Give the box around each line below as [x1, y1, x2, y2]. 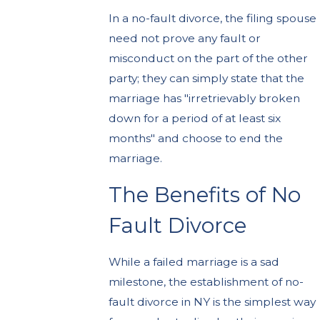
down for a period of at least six [109, 111, 281, 125]
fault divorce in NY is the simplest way [109, 294, 316, 309]
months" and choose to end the [109, 131, 284, 145]
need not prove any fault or [109, 31, 261, 45]
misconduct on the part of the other [109, 51, 309, 65]
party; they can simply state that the [109, 71, 305, 85]
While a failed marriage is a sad [109, 254, 280, 269]
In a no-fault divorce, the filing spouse [109, 11, 317, 25]
